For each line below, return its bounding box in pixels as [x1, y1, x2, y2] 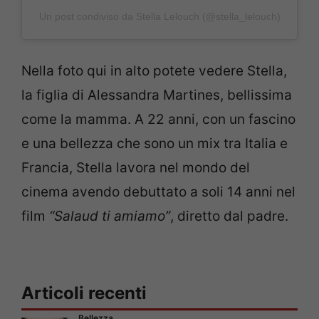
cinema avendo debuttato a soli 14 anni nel [21, 184, 296, 201]
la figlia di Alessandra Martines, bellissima [21, 87, 292, 104]
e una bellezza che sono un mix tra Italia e [21, 135, 288, 152]
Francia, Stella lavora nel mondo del [21, 159, 250, 177]
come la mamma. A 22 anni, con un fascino [21, 111, 296, 128]
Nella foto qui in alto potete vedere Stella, [21, 63, 287, 80]
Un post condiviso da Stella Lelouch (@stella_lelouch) [38, 10, 281, 22]
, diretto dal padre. [170, 208, 288, 225]
